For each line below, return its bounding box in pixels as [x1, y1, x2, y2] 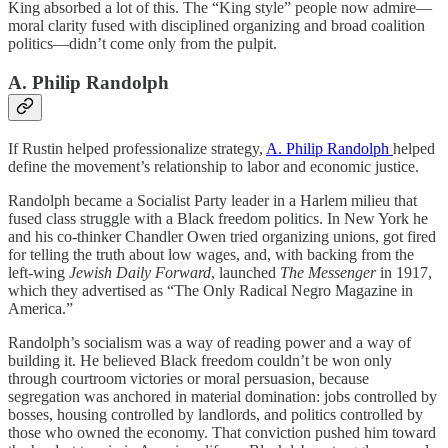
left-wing [8, 263, 69, 281]
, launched [211, 263, 280, 281]
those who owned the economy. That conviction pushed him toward [8, 423, 436, 441]
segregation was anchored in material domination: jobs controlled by [8, 387, 437, 405]
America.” [8, 299, 73, 317]
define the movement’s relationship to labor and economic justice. [8, 157, 419, 175]
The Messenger [280, 263, 380, 281]
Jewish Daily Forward [69, 263, 211, 281]
